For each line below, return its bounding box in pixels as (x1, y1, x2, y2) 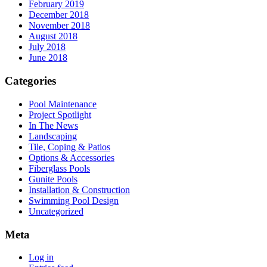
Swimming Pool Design (29, 195, 119, 206)
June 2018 (29, 52, 67, 63)
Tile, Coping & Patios (29, 141, 110, 152)
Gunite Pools (29, 173, 77, 184)
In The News (29, 120, 78, 131)
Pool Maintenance (29, 98, 97, 109)
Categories (5, 74, 56, 88)
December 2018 (29, 10, 89, 20)
